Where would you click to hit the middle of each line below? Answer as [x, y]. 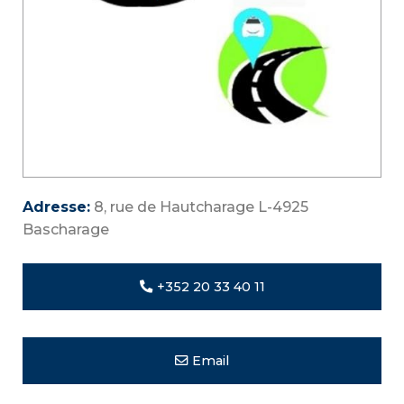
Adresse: [56, 207]
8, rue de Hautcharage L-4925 [199, 207]
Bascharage [66, 229]
